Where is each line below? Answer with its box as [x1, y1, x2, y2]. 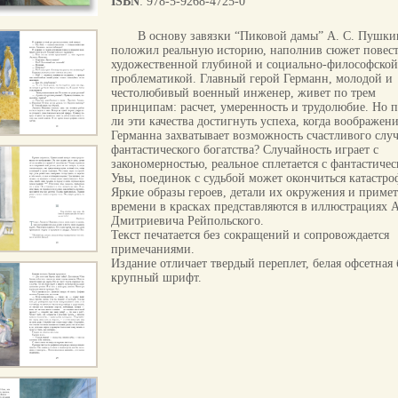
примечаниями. [111, 243, 195, 256]
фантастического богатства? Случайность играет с [111, 143, 378, 156]
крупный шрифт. [111, 271, 202, 284]
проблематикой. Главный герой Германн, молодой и [111, 72, 393, 85]
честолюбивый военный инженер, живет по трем [111, 86, 376, 99]
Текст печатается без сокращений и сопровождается [111, 228, 389, 242]
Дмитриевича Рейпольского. [111, 214, 264, 227]
